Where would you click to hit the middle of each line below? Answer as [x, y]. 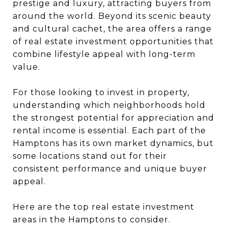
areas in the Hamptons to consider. [92, 220]
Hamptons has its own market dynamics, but [113, 143]
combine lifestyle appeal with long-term [104, 54]
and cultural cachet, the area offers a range [112, 29]
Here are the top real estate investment [104, 207]
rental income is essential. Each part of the [109, 131]
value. [26, 67]
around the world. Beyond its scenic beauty [112, 16]
